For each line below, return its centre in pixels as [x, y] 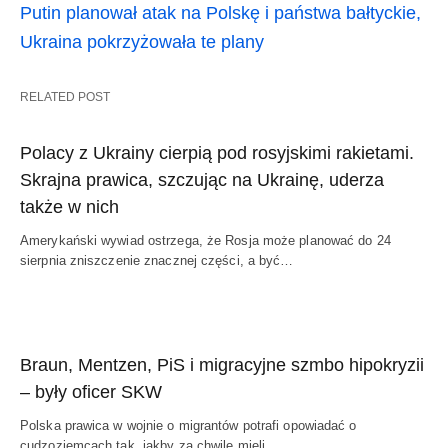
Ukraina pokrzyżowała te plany [142, 42]
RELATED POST [65, 97]
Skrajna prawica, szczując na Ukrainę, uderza [202, 180]
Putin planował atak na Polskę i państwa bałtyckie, [220, 13]
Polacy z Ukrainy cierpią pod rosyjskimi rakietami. [217, 153]
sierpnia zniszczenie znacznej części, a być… [157, 261]
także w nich [69, 207]
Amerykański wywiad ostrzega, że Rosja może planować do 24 [205, 241]
